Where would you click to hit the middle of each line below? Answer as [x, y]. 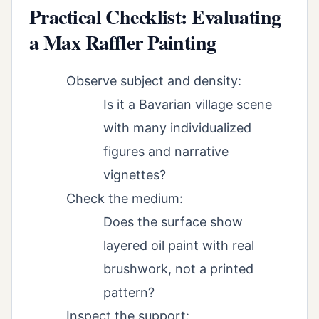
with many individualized [177, 128]
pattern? [129, 293]
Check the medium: [125, 199]
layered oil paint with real [179, 246]
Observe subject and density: [154, 81]
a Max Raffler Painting [123, 43]
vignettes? [135, 175]
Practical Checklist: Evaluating [155, 17]
